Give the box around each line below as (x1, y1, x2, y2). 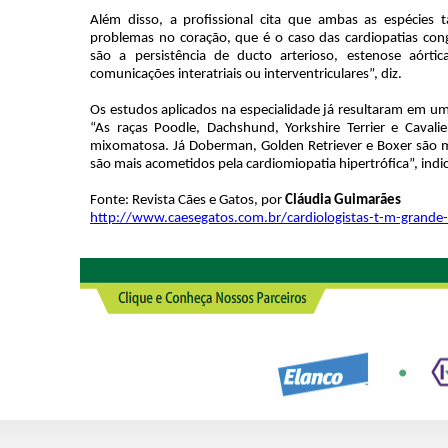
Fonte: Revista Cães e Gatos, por (90, 193, 285, 208)
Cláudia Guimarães (285, 193, 401, 208)
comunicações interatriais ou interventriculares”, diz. (90, 67, 402, 82)
